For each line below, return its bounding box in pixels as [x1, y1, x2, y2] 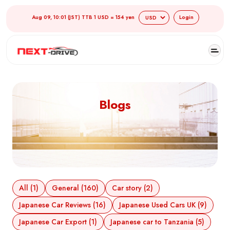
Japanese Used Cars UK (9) [119, 200, 207, 210]
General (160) [52, 183, 99, 194]
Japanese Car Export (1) [19, 217, 97, 227]
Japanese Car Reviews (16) [19, 200, 106, 210]
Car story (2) [112, 183, 153, 194]
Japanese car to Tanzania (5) [110, 217, 204, 227]
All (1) [19, 183, 39, 194]
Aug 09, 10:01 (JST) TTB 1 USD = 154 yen [32, 13, 135, 21]
